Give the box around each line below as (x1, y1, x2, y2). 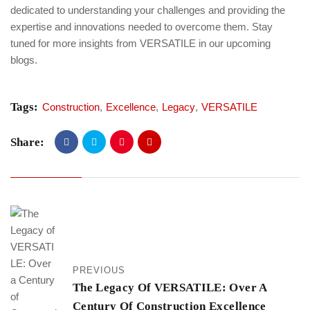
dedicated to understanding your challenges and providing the (10, 4, 285, 16)
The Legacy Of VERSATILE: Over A (73, 281, 267, 294)
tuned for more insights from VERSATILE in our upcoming (10, 37, 271, 49)
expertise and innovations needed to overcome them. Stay (10, 21, 273, 33)
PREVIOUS (73, 265, 126, 275)
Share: (10, 135, 44, 149)
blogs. (10, 54, 37, 66)
